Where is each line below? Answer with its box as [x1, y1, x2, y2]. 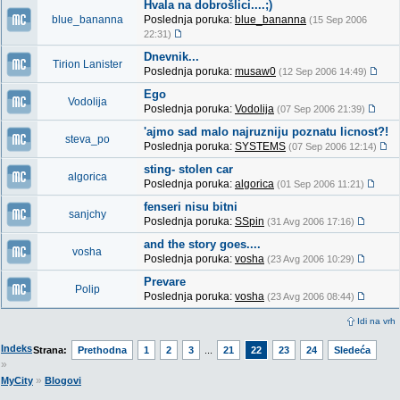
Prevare [144, 275, 186, 288]
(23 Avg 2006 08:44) [267, 291, 354, 302]
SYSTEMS [235, 140, 286, 153]
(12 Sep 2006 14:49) [279, 66, 367, 77]
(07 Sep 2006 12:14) [288, 141, 377, 152]
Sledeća [334, 345, 371, 355]
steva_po [64, 133, 110, 146]
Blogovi [45, 375, 81, 386]
